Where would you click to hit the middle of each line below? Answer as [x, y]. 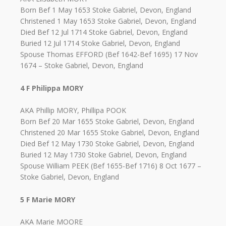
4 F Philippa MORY [52, 88]
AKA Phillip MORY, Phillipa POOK [73, 110]
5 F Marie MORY [48, 199]
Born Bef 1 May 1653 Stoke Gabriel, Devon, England [106, 10]
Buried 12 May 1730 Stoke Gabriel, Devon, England [103, 155]
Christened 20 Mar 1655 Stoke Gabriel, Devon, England [110, 133]
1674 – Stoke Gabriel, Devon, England [82, 66]
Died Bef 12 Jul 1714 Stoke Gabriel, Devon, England [104, 32]
